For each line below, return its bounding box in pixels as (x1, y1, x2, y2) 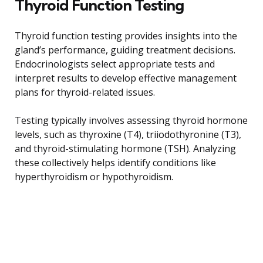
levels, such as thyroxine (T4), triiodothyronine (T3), (15, 128, 241, 141)
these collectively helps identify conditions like (15, 156, 216, 170)
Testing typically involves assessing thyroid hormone (15, 114, 248, 127)
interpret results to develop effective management (15, 72, 237, 85)
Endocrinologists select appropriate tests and (15, 58, 215, 71)
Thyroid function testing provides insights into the (15, 29, 237, 43)
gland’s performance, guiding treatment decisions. (15, 43, 235, 57)
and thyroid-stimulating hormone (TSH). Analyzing (15, 142, 236, 156)
